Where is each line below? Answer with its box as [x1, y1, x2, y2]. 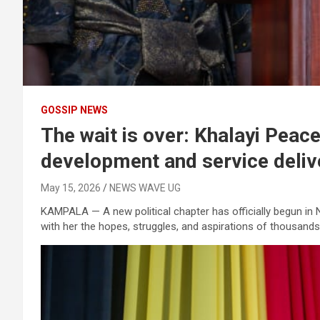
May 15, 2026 [41, 182, 101, 194]
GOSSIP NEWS [41, 104, 108, 116]
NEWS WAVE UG [109, 182, 181, 194]
